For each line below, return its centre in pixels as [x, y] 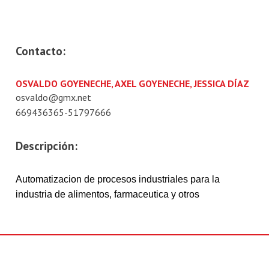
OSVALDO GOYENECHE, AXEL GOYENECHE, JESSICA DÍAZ [133, 83]
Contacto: [41, 50]
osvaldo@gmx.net [54, 97]
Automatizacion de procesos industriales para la [118, 179]
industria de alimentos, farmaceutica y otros [108, 194]
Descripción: [47, 145]
